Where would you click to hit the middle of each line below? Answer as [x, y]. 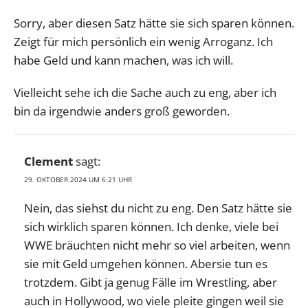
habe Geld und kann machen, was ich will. [123, 60]
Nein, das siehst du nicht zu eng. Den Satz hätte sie [158, 208]
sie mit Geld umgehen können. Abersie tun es [146, 264]
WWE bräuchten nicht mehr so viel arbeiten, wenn [157, 245]
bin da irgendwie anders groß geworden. [122, 111]
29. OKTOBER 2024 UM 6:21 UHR [78, 180]
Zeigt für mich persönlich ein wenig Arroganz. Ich [143, 42]
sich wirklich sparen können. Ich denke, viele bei [151, 227]
